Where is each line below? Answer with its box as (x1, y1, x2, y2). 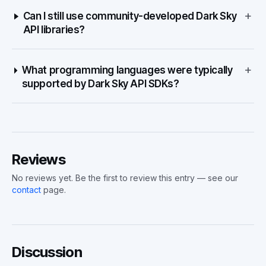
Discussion (12, 243, 82, 261)
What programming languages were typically (21, 64, 233, 76)
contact (12, 185, 41, 195)
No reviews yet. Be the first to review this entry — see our (12, 173, 238, 183)
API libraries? (23, 24, 85, 36)
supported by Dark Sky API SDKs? (21, 78, 179, 90)
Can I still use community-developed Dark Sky (23, 10, 237, 22)
